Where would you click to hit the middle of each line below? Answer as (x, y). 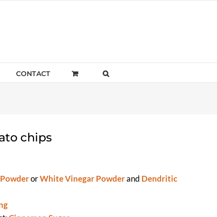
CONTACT (33, 73)
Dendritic (159, 179)
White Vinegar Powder (82, 179)
